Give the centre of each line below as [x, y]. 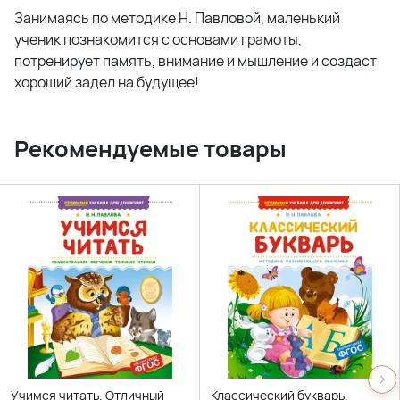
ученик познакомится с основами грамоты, [158, 40]
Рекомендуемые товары [150, 149]
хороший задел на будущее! [107, 83]
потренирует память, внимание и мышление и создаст [196, 61]
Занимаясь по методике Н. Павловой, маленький [177, 18]
